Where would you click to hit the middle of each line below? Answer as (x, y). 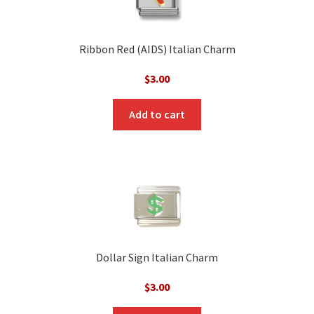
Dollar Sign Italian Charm (157, 257)
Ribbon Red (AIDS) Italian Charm (157, 49)
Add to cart (157, 114)
